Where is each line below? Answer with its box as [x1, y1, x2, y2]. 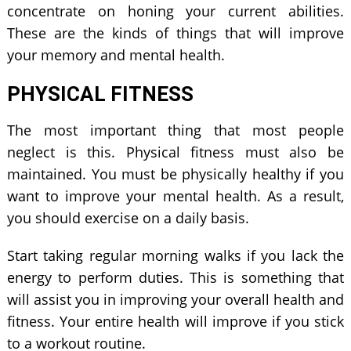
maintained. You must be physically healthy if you [6, 164, 345, 183]
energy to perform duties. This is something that [6, 267, 345, 287]
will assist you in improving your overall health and [6, 289, 345, 309]
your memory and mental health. [6, 45, 225, 64]
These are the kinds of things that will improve [6, 23, 345, 42]
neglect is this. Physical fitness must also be [6, 142, 345, 161]
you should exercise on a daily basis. [6, 208, 249, 227]
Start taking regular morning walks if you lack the [6, 245, 345, 265]
